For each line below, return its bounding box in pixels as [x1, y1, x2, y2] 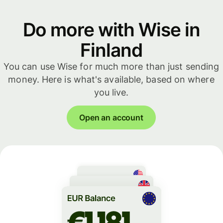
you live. [94, 87, 129, 98]
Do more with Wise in [22, 18, 200, 41]
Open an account [79, 112, 143, 122]
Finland [80, 39, 142, 62]
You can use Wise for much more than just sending [3, 61, 220, 72]
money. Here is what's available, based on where [8, 74, 215, 85]
